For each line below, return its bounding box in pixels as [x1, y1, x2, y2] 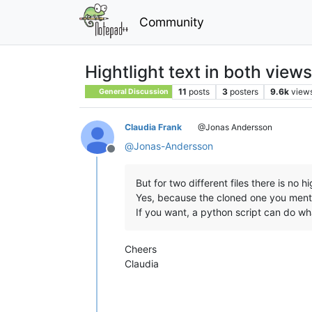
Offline [110, 148, 145, 163]
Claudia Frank [125, 121, 182, 132]
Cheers [125, 242, 157, 255]
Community [139, 14, 204, 29]
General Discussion [97, 86, 169, 96]
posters [229, 86, 258, 97]
